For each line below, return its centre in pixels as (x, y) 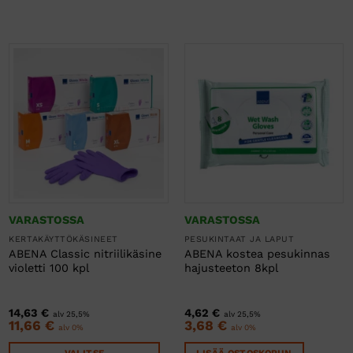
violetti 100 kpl (49, 268)
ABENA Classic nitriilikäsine (85, 254)
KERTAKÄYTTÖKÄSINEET (63, 240)
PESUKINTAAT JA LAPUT (239, 240)
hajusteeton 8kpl (231, 268)
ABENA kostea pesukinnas (257, 254)
